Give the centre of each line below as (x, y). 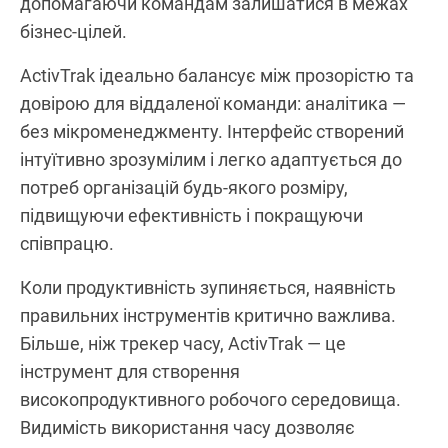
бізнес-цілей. (73, 31)
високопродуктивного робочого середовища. (210, 399)
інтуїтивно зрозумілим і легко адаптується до (211, 159)
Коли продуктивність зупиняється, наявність (208, 287)
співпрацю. (67, 243)
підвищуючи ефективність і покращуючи (191, 215)
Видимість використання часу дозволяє (187, 427)
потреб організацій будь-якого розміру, (184, 187)
